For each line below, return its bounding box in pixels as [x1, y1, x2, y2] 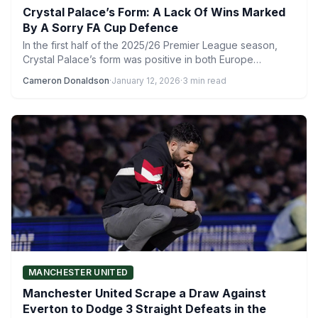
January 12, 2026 [111, 75, 180, 86]
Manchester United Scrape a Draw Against [23, 286, 266, 300]
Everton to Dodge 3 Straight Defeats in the [23, 302, 266, 316]
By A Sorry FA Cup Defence [23, 21, 178, 35]
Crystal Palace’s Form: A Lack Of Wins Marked [23, 5, 285, 19]
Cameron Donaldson [23, 75, 109, 86]
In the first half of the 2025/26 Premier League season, [23, 39, 278, 51]
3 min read [182, 75, 226, 86]
